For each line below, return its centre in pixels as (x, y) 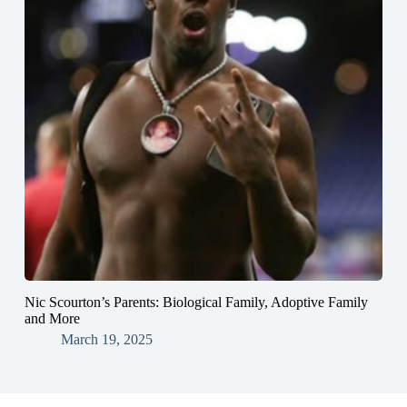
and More (52, 319)
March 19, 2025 (106, 340)
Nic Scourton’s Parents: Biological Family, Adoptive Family (196, 303)
